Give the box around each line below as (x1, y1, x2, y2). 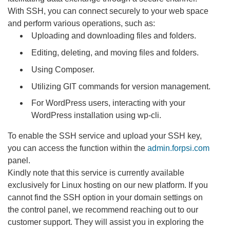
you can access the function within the (8, 144, 147, 153)
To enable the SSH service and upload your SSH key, (8, 131, 202, 141)
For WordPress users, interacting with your (31, 99, 186, 108)
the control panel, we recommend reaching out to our (8, 205, 198, 215)
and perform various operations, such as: (8, 19, 155, 28)
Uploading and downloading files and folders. (31, 31, 197, 41)
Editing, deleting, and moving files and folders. (31, 48, 199, 57)
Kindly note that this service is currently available (8, 168, 184, 178)
